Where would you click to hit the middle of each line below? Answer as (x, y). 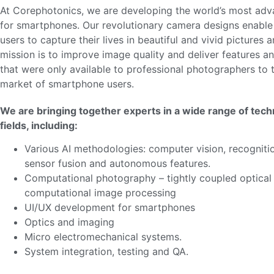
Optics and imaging (69, 222)
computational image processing (100, 193)
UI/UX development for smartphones (110, 208)
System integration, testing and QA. (106, 252)
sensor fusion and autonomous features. (117, 164)
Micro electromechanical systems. (103, 237)
